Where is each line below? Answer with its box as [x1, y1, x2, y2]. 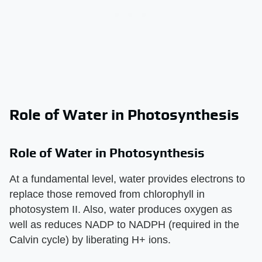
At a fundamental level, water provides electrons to [9, 173, 245, 185]
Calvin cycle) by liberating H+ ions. [9, 233, 171, 246]
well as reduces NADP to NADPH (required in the [9, 218, 239, 230]
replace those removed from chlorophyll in [9, 188, 205, 200]
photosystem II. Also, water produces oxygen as [9, 203, 232, 215]
